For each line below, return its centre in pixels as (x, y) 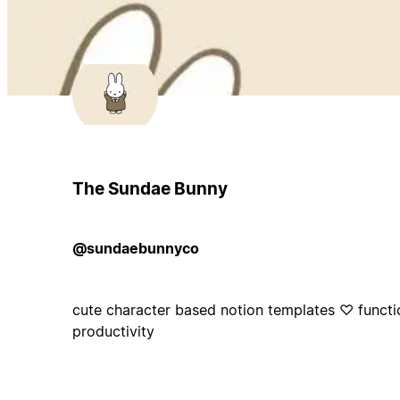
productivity (113, 331)
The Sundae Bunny (150, 188)
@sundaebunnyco (135, 248)
